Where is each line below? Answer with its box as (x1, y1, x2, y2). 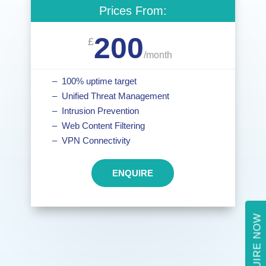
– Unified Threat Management (52, 91, 169, 102)
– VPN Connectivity (52, 135, 131, 146)
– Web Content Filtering (52, 121, 145, 131)
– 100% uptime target (52, 76, 137, 87)
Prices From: (99, 4, 167, 18)
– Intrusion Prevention (52, 106, 139, 116)
